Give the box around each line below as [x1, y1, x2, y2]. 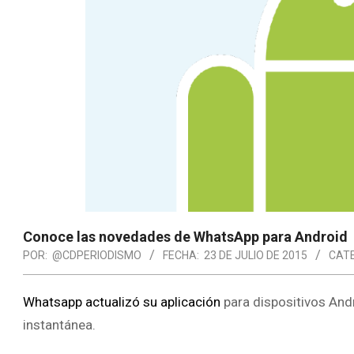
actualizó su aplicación [85, 293, 220, 310]
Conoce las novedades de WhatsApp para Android [23, 228, 348, 245]
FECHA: [163, 248, 199, 262]
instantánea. [23, 316, 96, 333]
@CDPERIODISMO [52, 248, 141, 262]
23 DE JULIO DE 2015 [204, 248, 307, 262]
